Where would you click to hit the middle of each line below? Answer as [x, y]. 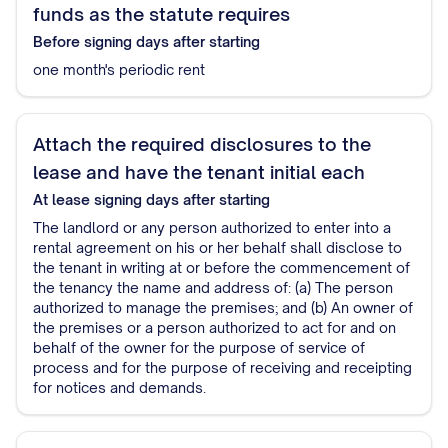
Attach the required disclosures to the [202, 144]
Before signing [82, 41]
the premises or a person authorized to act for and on [214, 327]
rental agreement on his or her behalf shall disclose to [217, 247]
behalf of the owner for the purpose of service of [199, 347]
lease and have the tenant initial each [199, 172]
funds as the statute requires [161, 14]
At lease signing [87, 199]
